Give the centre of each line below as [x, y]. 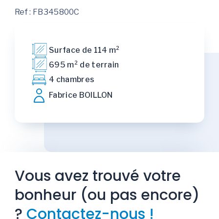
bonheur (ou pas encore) [107, 195]
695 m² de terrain [84, 65]
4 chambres [72, 80]
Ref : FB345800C [47, 12]
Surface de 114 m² [85, 50]
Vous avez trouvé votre [98, 176]
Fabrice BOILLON [81, 95]
